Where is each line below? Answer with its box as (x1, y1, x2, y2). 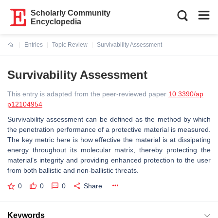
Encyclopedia (31, 18, 82, 26)
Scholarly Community (31, 9, 111, 17)
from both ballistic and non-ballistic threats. (7, 166, 139, 174)
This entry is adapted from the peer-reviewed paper (7, 90, 168, 98)
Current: (8, 47, 31, 54)
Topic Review (52, 41, 88, 48)
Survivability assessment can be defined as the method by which (7, 115, 211, 123)
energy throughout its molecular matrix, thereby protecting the (7, 146, 211, 154)
